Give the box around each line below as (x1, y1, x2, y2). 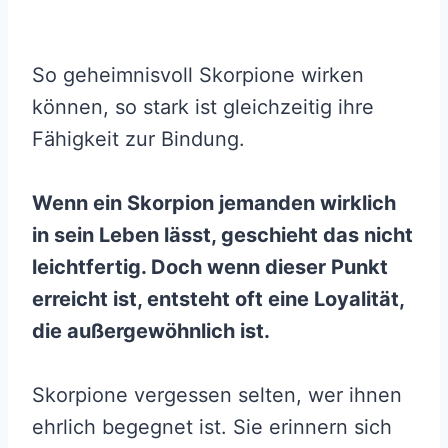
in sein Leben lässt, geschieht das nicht (32, 223, 413, 248)
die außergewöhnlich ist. (32, 319, 270, 344)
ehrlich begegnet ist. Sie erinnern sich (32, 415, 392, 440)
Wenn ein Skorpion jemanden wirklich (32, 191, 396, 216)
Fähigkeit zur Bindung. (32, 127, 245, 152)
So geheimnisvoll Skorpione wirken (32, 63, 364, 88)
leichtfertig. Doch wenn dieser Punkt (32, 255, 388, 280)
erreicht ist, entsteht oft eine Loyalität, (32, 287, 404, 312)
